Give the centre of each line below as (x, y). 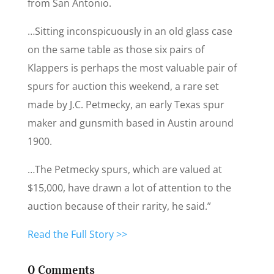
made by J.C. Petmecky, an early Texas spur (126, 105)
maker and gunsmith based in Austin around (130, 123)
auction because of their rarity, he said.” (119, 206)
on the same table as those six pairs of (116, 50)
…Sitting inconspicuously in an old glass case (130, 31)
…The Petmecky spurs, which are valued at (124, 170)
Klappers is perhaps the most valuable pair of (132, 68)
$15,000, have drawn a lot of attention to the (129, 188)
